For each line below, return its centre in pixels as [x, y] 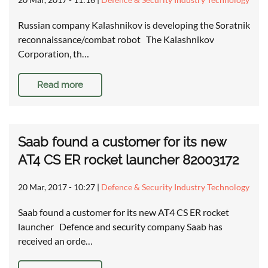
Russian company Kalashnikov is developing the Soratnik [134, 25]
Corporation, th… [54, 54]
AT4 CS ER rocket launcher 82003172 [128, 160]
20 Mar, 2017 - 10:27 [57, 187]
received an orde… [55, 241]
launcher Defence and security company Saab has [120, 227]
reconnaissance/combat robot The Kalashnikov [116, 39]
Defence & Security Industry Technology [175, 187]
